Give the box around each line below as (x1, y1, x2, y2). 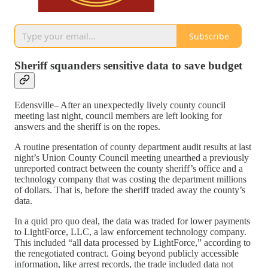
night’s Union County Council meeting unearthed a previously (14, 152, 249, 163)
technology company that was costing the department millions (14, 173, 246, 184)
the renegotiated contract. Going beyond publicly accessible (14, 248, 239, 258)
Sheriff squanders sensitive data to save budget (14, 59, 242, 72)
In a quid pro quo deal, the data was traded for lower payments (14, 215, 250, 226)
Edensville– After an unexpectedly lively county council (14, 99, 226, 110)
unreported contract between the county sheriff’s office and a (14, 163, 243, 173)
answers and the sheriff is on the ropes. (14, 121, 163, 132)
